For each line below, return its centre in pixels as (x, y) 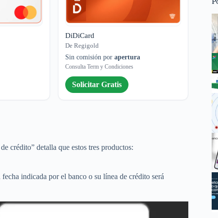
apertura (127, 57)
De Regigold (82, 45)
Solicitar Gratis (97, 84)
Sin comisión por (90, 57)
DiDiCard (80, 35)
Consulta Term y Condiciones (100, 66)
